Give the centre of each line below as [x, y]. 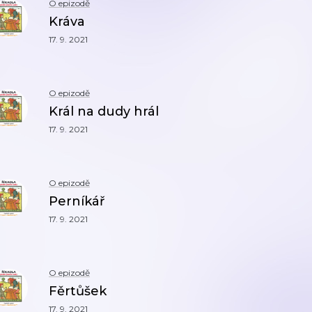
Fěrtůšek [78, 291]
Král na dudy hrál [104, 111]
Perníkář [77, 201]
